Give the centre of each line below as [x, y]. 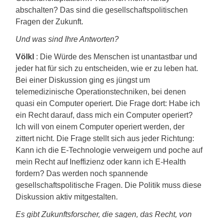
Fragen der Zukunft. [49, 22]
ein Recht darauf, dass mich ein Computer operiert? [104, 115]
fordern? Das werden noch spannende [82, 173]
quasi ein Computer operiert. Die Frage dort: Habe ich [108, 103]
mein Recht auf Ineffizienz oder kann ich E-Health [101, 162]
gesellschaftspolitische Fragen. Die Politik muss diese [109, 185]
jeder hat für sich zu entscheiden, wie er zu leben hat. [107, 68]
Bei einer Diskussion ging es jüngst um [83, 80]
